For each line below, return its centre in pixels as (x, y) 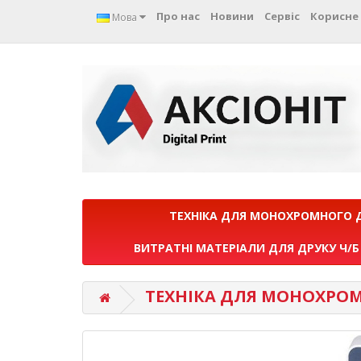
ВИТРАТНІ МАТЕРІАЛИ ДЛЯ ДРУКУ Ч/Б (247, 247)
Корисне (334, 16)
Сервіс (282, 16)
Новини (232, 16)
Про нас (178, 16)
